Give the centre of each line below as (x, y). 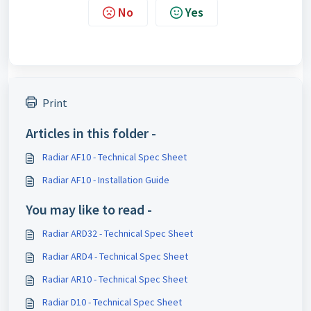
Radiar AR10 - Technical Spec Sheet (115, 279)
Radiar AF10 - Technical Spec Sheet (115, 157)
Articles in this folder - (91, 133)
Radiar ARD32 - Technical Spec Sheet (118, 233)
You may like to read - (89, 209)
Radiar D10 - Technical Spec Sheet (112, 302)
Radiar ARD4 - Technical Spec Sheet (115, 256)
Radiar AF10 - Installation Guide (106, 180)
